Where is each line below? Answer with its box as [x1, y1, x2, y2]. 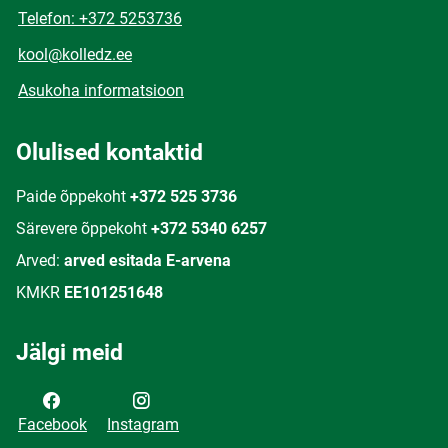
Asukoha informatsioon [18, 81, 184, 100]
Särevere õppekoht [16, 219, 147, 238]
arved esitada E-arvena [64, 251, 231, 270]
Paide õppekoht [16, 187, 126, 206]
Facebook [18, 415, 87, 434]
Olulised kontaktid [16, 139, 203, 166]
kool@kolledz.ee [18, 45, 132, 64]
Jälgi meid [16, 339, 123, 366]
